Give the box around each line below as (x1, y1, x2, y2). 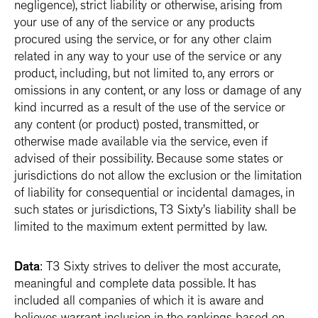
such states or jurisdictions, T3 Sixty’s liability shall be (14, 205, 296, 218)
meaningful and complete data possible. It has (14, 279, 256, 292)
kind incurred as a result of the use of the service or (14, 103, 285, 116)
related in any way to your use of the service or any (14, 52, 282, 65)
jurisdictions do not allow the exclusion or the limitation (14, 171, 302, 184)
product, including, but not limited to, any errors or (14, 69, 274, 82)
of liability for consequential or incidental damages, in (14, 188, 295, 201)
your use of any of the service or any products (14, 18, 255, 31)
